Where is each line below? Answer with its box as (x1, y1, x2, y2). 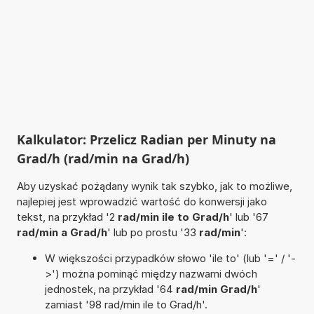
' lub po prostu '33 (107, 225, 199, 239)
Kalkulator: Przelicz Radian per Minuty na (16, 130, 276, 148)
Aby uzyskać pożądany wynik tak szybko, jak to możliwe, (16, 179, 292, 193)
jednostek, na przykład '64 (44, 282, 176, 296)
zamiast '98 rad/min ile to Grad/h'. (44, 297, 207, 311)
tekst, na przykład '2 (16, 210, 118, 224)
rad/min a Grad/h (16, 225, 107, 239)
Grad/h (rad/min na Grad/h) (16, 149, 189, 167)
